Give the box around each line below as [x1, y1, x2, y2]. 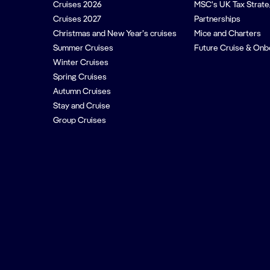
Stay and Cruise [53, 102, 110, 110]
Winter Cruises [53, 58, 108, 67]
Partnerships [193, 15, 240, 24]
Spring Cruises [53, 73, 107, 81]
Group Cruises [53, 116, 106, 125]
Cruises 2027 [53, 15, 101, 24]
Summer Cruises [53, 44, 113, 52]
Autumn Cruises [53, 87, 111, 96]
